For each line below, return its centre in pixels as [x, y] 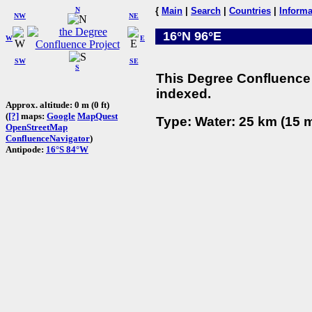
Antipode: [26, 149]
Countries [250, 11]
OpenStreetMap [37, 127]
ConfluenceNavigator [48, 138]
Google [61, 116]
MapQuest [97, 116]
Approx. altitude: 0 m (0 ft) [57, 104]
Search [206, 11]
